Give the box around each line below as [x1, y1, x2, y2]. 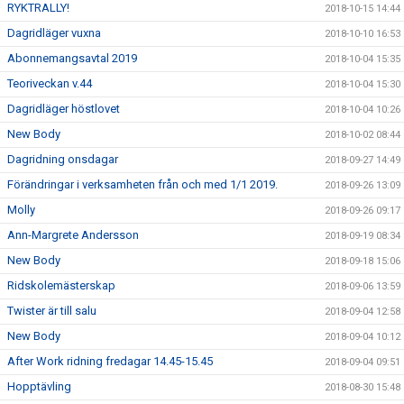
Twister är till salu [7, 304, 96, 317]
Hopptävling [7, 380, 71, 393]
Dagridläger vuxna [7, 26, 101, 40]
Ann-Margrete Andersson [7, 228, 139, 242]
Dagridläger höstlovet [7, 102, 120, 115]
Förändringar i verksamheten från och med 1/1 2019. [7, 178, 278, 191]
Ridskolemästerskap [7, 279, 115, 292]
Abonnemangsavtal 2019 [7, 51, 137, 65]
